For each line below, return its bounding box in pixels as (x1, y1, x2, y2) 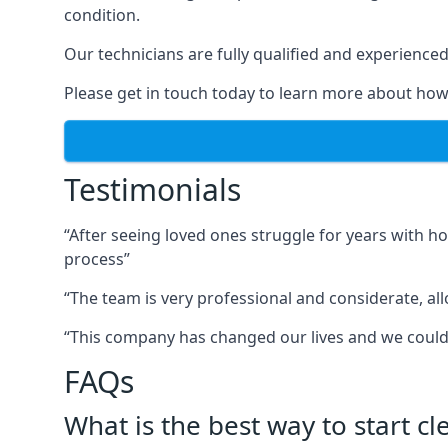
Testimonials (64, 169, 241, 210)
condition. (64, 4, 140, 26)
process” (64, 248, 130, 270)
